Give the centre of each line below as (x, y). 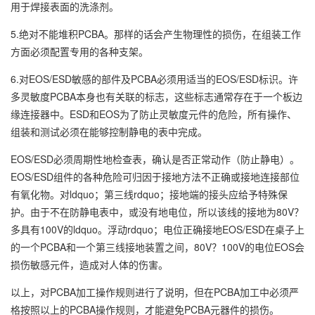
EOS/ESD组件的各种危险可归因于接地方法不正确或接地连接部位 (155, 176)
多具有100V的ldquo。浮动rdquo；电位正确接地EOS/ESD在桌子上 (157, 229)
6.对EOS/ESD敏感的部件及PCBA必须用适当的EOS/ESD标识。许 (154, 79)
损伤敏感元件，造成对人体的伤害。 (89, 264)
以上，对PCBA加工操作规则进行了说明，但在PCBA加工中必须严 (155, 292)
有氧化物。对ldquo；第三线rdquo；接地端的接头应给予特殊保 (149, 194)
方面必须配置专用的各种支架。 (79, 51)
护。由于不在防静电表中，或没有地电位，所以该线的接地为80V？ (157, 212)
